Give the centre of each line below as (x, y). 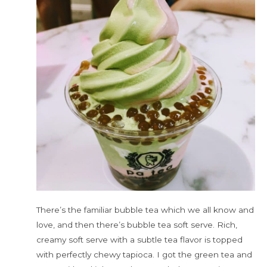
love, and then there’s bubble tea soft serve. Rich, (137, 225)
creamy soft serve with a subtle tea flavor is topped (140, 240)
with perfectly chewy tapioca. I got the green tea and (145, 255)
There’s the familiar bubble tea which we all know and (145, 210)
